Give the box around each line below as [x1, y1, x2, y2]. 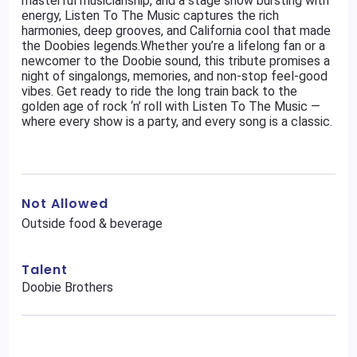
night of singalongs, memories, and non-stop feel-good [22, 69, 328, 84]
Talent [22, 261, 69, 279]
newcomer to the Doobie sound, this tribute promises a [22, 53, 331, 69]
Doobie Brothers [22, 280, 114, 295]
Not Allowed [22, 194, 109, 213]
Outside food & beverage [22, 216, 163, 231]
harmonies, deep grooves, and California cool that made [22, 23, 331, 38]
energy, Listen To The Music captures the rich [22, 8, 280, 23]
